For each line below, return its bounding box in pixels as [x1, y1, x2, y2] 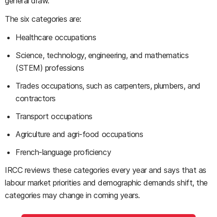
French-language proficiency [15, 147, 111, 157]
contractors [15, 93, 56, 103]
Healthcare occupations [15, 32, 96, 42]
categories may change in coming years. [5, 190, 140, 200]
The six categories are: [5, 14, 81, 24]
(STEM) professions [15, 63, 84, 73]
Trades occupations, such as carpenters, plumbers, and [15, 81, 201, 91]
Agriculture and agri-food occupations [15, 129, 143, 139]
